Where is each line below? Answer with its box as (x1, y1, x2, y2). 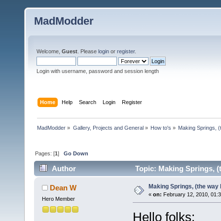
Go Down (64, 150, 89, 156)
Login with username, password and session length (37, 68, 159, 74)
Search (79, 99, 97, 105)
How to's (150, 124, 171, 131)
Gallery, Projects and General (73, 124, 144, 131)
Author (52, 164, 76, 173)
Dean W (50, 184, 77, 192)
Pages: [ (35, 150, 55, 156)
